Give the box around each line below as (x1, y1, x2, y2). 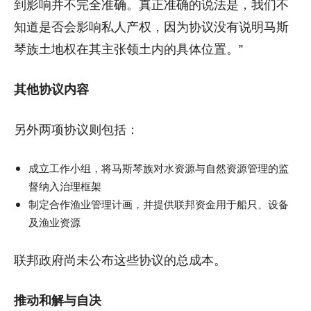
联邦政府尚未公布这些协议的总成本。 (14, 253, 226, 268)
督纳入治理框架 (28, 178, 101, 194)
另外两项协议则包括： (14, 123, 139, 137)
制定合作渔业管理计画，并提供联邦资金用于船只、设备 (28, 196, 289, 212)
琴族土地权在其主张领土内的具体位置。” (14, 42, 243, 57)
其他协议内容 (14, 83, 89, 97)
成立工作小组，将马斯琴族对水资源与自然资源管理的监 (28, 160, 289, 176)
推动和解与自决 (14, 294, 101, 308)
